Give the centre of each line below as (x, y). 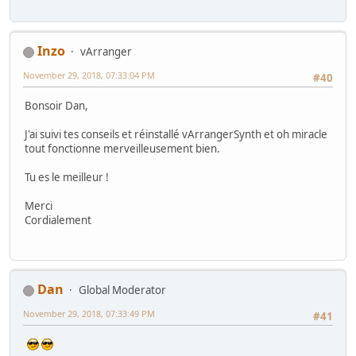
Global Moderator (122, 290)
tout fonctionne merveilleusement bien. (122, 148)
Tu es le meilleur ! (67, 177)
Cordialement (58, 220)
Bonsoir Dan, (56, 105)
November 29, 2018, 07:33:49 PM (89, 314)
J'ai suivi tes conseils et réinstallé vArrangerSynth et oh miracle (176, 134)
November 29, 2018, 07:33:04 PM (89, 75)
